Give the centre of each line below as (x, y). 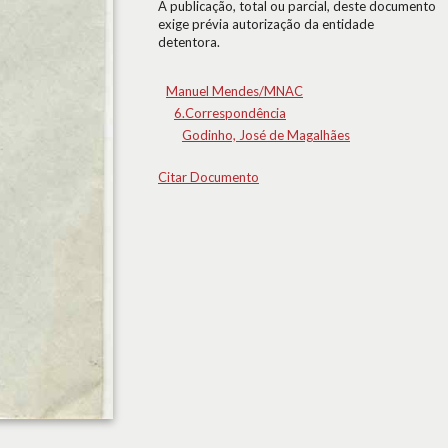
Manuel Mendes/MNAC (234, 91)
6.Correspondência (230, 113)
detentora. (189, 42)
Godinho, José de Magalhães (266, 135)
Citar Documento (208, 177)
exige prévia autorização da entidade (266, 24)
